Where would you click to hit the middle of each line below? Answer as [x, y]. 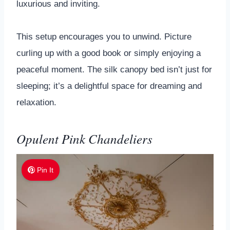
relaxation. [36, 102]
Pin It [45, 170]
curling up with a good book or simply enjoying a [109, 53]
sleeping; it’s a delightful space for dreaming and [109, 86]
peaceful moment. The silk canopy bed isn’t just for [114, 69]
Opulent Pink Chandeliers [84, 139]
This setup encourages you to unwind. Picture [104, 36]
